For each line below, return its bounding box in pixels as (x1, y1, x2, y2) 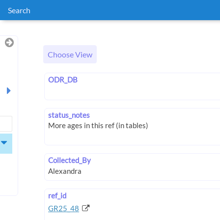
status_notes (48, 110, 90, 120)
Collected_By (48, 156, 91, 165)
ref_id (48, 191, 66, 200)
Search (8, 5, 30, 15)
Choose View (48, 50, 92, 59)
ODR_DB (48, 75, 78, 84)
